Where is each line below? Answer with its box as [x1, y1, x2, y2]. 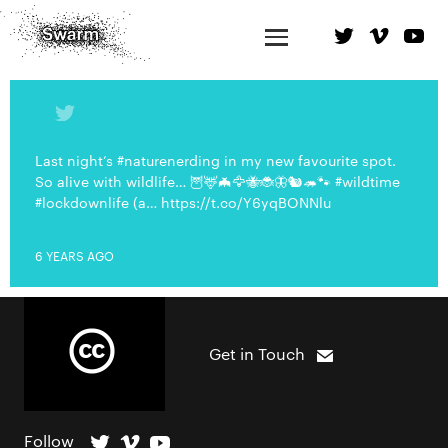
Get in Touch [209, 343, 305, 364]
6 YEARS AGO [35, 246, 114, 264]
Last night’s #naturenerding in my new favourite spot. [35, 150, 396, 170]
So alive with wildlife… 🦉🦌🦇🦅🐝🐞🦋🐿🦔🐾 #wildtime [35, 171, 400, 191]
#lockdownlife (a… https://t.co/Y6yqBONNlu [35, 192, 331, 212]
